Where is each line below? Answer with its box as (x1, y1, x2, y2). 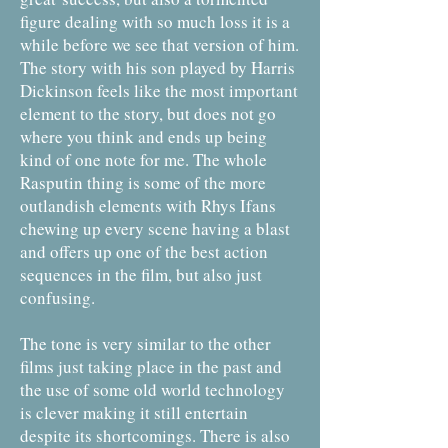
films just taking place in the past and (20, 355, 282, 378)
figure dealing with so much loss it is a (20, 10, 290, 33)
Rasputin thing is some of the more (20, 171, 266, 194)
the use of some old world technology (20, 378, 285, 401)
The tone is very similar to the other (20, 332, 271, 355)
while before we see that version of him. (20, 33, 299, 56)
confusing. (20, 286, 95, 309)
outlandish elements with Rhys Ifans (20, 194, 276, 217)
